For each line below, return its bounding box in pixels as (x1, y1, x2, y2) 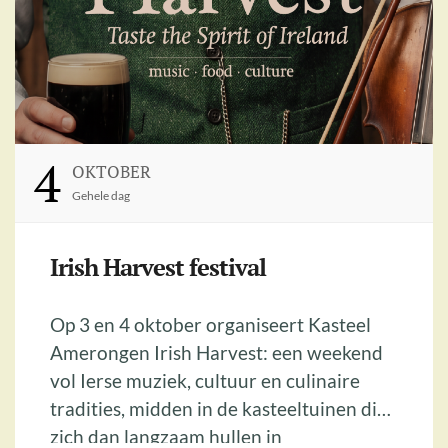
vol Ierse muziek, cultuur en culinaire (50, 369, 360, 393)
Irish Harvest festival (50, 251, 266, 284)
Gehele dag (71, 188, 130, 204)
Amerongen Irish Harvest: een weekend (50, 341, 272, 365)
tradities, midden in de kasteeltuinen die (50, 397, 387, 421)
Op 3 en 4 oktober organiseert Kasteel (50, 313, 371, 337)
